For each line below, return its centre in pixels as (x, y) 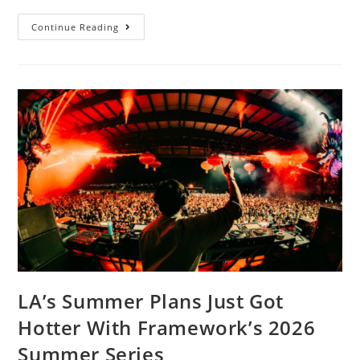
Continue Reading (76, 27)
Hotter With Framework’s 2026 (167, 328)
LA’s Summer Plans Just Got (151, 301)
